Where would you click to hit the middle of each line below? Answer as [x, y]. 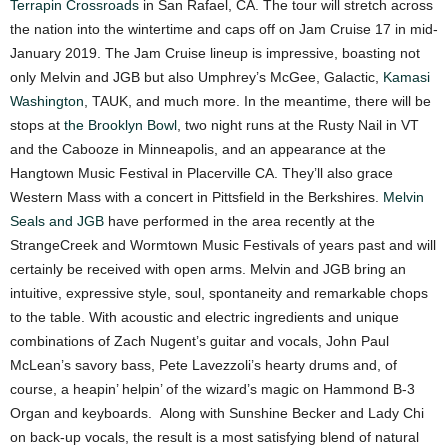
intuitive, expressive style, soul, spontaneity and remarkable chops [219, 292]
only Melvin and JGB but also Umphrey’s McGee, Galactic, [196, 76]
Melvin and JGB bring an [328, 268]
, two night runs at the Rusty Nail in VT [298, 124]
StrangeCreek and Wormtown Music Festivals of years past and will [223, 244]
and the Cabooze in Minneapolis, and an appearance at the [198, 148]
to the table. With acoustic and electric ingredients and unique [204, 316]
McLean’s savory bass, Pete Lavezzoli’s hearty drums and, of [203, 364]
